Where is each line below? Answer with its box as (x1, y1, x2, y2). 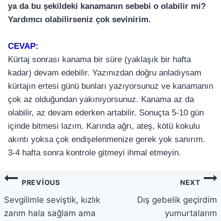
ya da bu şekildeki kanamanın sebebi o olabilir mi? (8, 1, 206, 11)
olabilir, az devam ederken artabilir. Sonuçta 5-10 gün (8, 108, 204, 118)
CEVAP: (8, 41, 38, 51)
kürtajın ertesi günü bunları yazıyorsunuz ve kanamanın (8, 81, 213, 91)
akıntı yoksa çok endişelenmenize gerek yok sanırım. (8, 134, 205, 145)
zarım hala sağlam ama (4, 208, 96, 218)
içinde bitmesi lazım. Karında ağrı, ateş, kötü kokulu (8, 121, 200, 131)
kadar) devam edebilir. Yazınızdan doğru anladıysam (8, 68, 201, 78)
